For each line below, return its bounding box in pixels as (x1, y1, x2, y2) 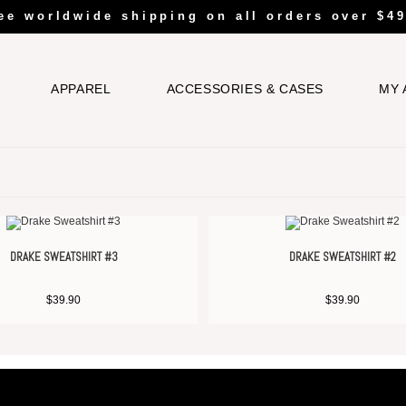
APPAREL (51, 82, 111, 96)
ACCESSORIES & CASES (166, 82, 324, 96)
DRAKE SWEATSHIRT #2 (288, 249, 396, 265)
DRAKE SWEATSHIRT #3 (9, 249, 118, 265)
